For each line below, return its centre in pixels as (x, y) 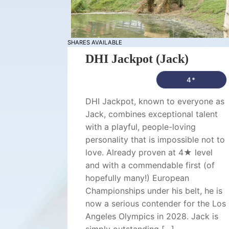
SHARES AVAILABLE (95, 42)
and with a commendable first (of (150, 165)
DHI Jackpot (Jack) (137, 59)
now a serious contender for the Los (156, 203)
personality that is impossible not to (155, 140)
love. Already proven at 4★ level (149, 152)
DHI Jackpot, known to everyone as (155, 101)
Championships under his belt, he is (154, 191)
